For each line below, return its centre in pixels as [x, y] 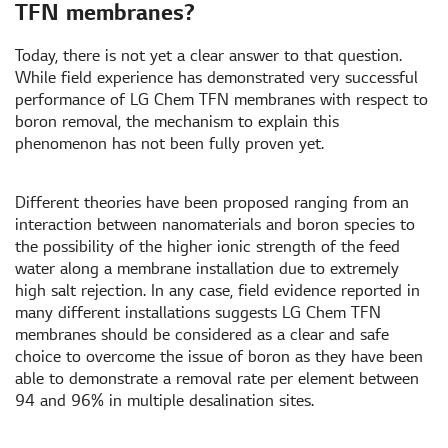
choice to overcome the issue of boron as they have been [219, 356]
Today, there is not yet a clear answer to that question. [208, 55]
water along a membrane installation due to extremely [207, 268]
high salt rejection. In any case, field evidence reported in [217, 290]
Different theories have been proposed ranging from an [212, 202]
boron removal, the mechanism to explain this [177, 121]
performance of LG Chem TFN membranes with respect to [221, 99]
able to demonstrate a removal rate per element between [217, 378]
